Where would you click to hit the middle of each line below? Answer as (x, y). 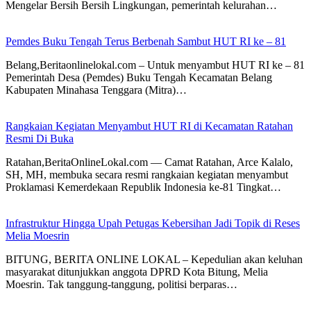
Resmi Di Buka (40, 139)
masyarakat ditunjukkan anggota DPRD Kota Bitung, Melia (137, 272)
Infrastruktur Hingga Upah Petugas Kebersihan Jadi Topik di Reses (153, 224)
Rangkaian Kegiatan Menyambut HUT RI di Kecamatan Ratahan (149, 126)
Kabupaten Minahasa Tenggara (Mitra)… (96, 90)
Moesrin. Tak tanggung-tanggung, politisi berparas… (121, 285)
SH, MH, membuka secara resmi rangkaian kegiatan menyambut (147, 175)
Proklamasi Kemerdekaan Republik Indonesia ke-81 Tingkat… (143, 187)
